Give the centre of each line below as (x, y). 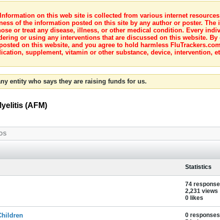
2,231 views (202, 191)
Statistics (198, 167)
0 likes (194, 198)
